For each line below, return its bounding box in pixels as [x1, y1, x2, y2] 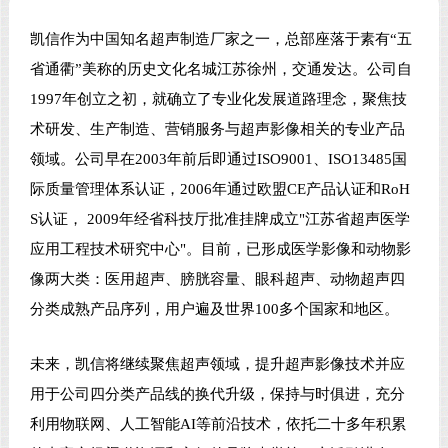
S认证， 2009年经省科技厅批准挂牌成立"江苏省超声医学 [30, 210, 411, 227]
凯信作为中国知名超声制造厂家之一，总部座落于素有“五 [30, 30, 413, 47]
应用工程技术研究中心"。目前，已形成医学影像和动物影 [30, 240, 412, 257]
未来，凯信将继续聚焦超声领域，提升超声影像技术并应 [30, 355, 406, 372]
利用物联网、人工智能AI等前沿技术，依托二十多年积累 [30, 415, 407, 432]
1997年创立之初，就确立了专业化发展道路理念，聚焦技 [30, 90, 408, 107]
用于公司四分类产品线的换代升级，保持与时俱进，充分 [30, 385, 406, 402]
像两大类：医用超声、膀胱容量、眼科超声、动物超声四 [30, 270, 406, 287]
